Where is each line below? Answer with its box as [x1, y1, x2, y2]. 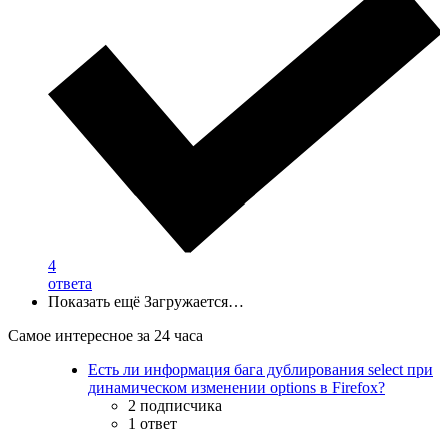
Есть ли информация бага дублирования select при [88, 361, 433, 379]
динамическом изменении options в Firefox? [88, 379, 385, 397]
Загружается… [144, 293, 244, 311]
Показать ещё [48, 293, 140, 311]
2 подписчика [128, 397, 222, 415]
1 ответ [128, 415, 177, 433]
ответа [48, 275, 92, 293]
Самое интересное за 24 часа [8, 327, 203, 345]
